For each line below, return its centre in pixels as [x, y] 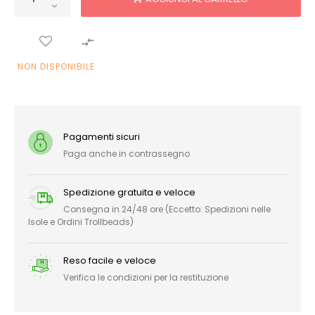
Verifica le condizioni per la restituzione [146, 277]
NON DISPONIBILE [56, 66]
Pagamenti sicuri [102, 136]
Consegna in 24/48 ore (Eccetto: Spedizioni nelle [167, 209]
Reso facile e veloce [110, 260]
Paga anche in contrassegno [127, 153]
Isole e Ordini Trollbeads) [81, 221]
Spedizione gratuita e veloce [129, 192]
